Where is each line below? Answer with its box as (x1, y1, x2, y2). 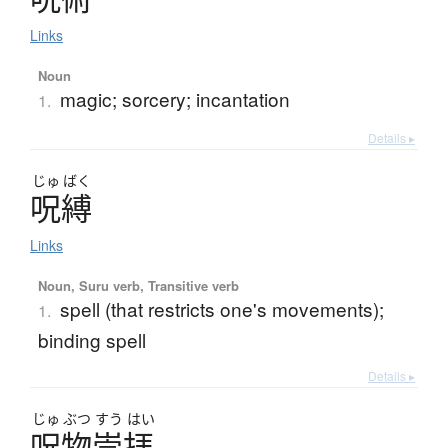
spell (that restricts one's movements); (59, 295, 384, 323)
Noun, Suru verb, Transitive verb (37, 276, 239, 296)
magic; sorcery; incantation (59, 85, 290, 113)
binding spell (37, 326, 146, 354)
